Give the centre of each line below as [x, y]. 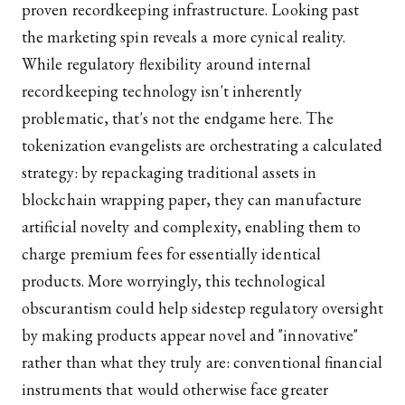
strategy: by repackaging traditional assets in [170, 173]
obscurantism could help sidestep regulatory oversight [202, 308]
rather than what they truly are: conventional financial [202, 363]
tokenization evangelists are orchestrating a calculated [202, 146]
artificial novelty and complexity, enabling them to [192, 227]
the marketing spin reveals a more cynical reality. [184, 37]
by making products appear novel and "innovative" [190, 335]
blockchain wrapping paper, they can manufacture [192, 200]
